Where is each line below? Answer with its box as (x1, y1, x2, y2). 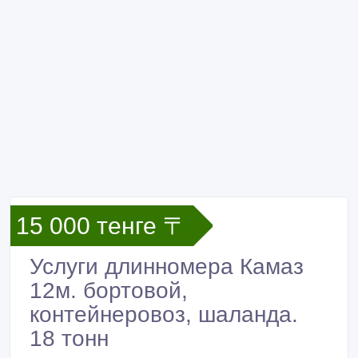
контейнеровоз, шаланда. (30, 302, 298, 327)
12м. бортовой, (30, 278, 188, 303)
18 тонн (30, 326, 109, 351)
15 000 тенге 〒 (16, 213, 187, 239)
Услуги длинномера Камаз (30, 254, 304, 279)
